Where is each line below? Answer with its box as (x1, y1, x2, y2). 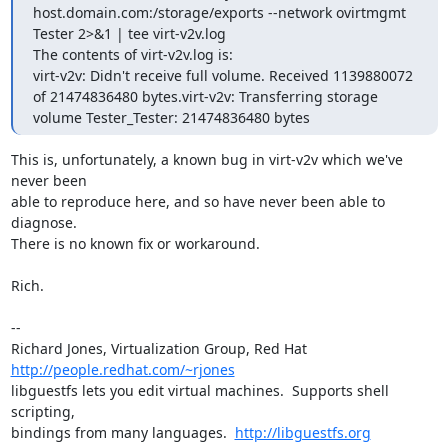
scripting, (10, 401, 75, 421)
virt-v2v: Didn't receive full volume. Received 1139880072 (32, 65, 413, 85)
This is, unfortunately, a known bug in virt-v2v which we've (10, 149, 403, 169)
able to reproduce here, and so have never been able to (10, 191, 385, 211)
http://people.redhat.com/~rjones (10, 359, 235, 379)
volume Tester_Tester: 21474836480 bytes (32, 107, 310, 127)
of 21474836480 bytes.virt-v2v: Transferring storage (32, 86, 378, 106)
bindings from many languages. (10, 422, 235, 442)
